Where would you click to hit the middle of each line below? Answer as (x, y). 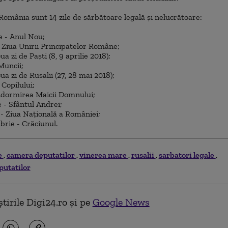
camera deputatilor (41, 155)
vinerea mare (104, 155)
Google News (121, 202)
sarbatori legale (187, 155)
